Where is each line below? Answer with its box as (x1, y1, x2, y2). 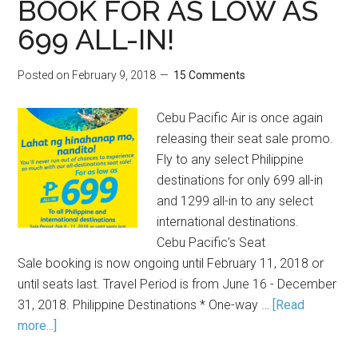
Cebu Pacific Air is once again (157, 110, 324, 125)
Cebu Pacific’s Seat (157, 235, 266, 250)
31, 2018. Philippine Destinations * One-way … (18, 297, 273, 312)
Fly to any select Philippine (157, 152, 304, 167)
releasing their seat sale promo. (157, 131, 337, 146)
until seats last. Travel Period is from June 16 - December (18, 276, 337, 292)
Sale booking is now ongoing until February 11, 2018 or (18, 256, 324, 271)
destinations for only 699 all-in (157, 173, 324, 188)
